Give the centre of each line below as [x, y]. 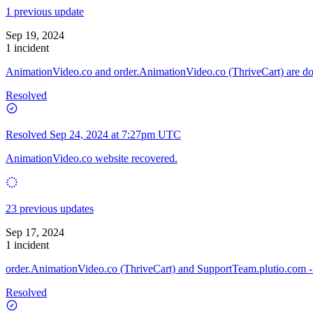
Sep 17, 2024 [35, 232]
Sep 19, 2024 [35, 35]
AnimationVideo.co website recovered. [92, 158]
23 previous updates [50, 208]
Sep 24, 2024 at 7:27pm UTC [115, 134]
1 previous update [45, 11]
